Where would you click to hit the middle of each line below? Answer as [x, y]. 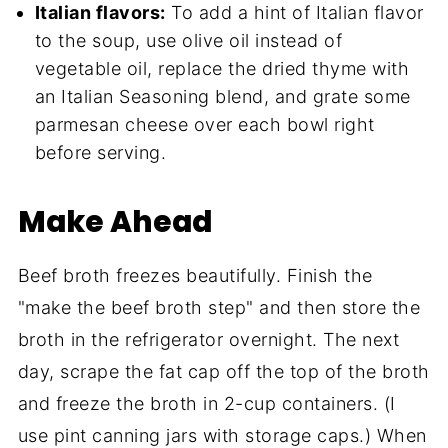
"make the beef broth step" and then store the [219, 307]
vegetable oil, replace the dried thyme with [222, 68]
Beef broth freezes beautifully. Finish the [195, 275]
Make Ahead [114, 221]
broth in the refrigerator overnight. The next [208, 339]
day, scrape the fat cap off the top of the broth [223, 371]
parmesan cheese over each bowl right [204, 124]
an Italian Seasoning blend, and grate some [222, 96]
